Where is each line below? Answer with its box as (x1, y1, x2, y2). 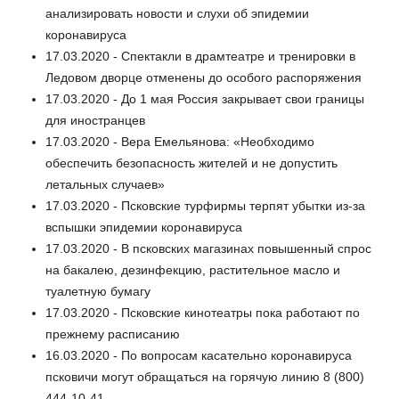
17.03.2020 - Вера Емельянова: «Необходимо (45, 134, 314, 150)
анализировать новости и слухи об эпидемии (45, 6, 309, 21)
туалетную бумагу (45, 284, 151, 299)
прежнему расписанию (45, 327, 180, 342)
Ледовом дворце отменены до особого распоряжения (45, 70, 362, 85)
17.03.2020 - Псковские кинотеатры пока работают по (45, 305, 360, 321)
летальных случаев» (45, 177, 165, 192)
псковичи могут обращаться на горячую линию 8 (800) (45, 370, 364, 385)
